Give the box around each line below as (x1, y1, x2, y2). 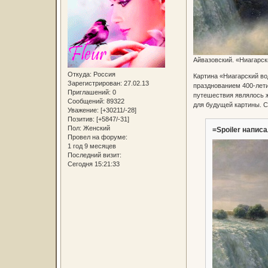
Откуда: (67, 70, 92, 78)
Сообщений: (67, 97, 105, 105)
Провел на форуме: (67, 133, 127, 141)
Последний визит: (67, 151, 121, 159)
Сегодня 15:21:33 (67, 160, 120, 167)
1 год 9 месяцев (67, 142, 116, 150)
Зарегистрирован (67, 79, 120, 87)
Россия (91, 70, 115, 78)
